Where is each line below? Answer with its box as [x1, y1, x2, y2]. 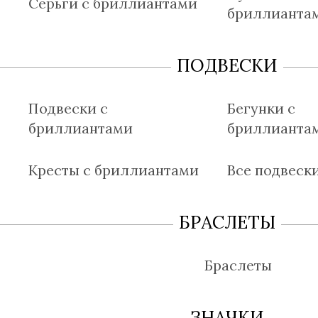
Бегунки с [227, 99, 295, 117]
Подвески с [28, 99, 108, 117]
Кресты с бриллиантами [28, 160, 199, 179]
